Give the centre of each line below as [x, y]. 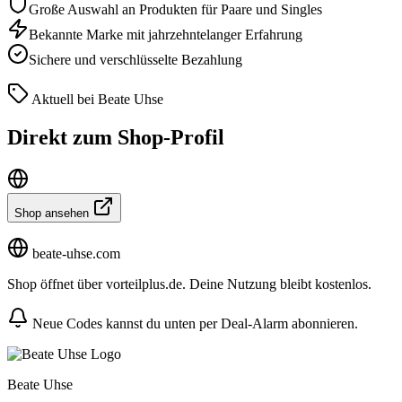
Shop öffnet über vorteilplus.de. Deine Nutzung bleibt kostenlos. [189, 284]
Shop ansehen [53, 213]
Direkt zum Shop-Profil [116, 137]
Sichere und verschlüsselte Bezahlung [135, 59]
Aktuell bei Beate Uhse [96, 99]
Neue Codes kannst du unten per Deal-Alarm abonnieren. [193, 323]
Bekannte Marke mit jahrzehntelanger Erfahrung [166, 34]
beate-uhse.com [74, 253]
